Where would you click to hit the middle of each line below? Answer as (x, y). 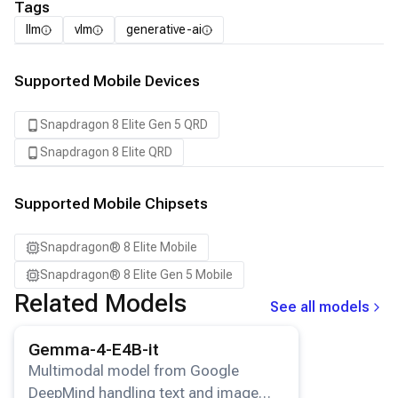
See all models (320, 307)
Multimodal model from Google (134, 370)
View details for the (75, 335)
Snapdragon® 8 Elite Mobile (119, 247)
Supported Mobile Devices (107, 81)
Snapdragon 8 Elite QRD (106, 152)
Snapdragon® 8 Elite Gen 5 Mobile (136, 275)
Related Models (100, 303)
